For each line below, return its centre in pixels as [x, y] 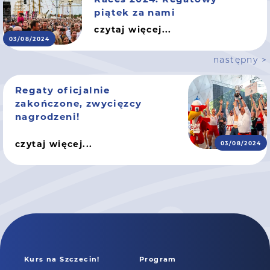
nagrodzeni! [48, 116]
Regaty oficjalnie [63, 89]
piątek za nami [135, 12]
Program [158, 259]
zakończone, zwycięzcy [79, 103]
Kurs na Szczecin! [62, 259]
